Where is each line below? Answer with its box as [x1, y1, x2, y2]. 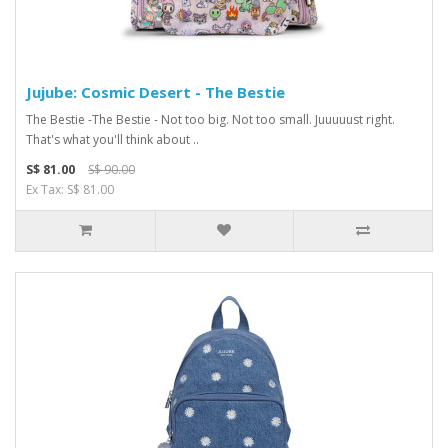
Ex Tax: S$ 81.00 [26, 180, 114, 198]
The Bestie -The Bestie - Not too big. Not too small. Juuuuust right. [26, 110, 395, 128]
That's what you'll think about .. [26, 130, 199, 148]
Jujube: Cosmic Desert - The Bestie [26, 81, 285, 102]
